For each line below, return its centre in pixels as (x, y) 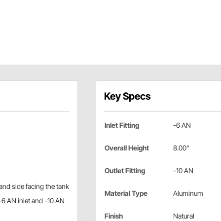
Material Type (126, 193)
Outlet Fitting (125, 171)
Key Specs (127, 96)
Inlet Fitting (122, 125)
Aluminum (188, 193)
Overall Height (127, 148)
